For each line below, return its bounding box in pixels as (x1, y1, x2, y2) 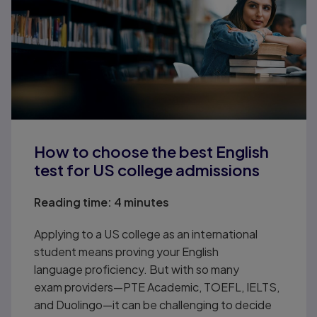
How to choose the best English (34, 141, 270, 161)
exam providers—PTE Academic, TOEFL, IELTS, (34, 279, 280, 294)
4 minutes (112, 194, 170, 209)
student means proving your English (34, 243, 219, 259)
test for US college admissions (34, 159, 260, 180)
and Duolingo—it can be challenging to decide (34, 296, 272, 312)
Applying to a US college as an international (34, 226, 258, 241)
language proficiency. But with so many (34, 261, 240, 277)
